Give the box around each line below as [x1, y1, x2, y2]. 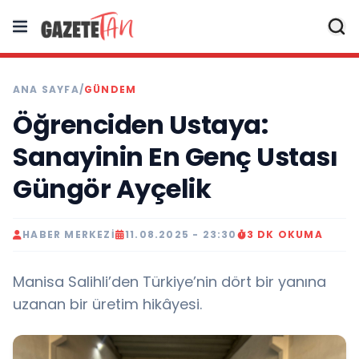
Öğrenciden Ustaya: [13, 107, 268, 143]
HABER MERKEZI [22, 228, 115, 241]
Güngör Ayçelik [13, 171, 211, 207]
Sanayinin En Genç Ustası [13, 139, 337, 175]
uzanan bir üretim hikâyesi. [13, 294, 202, 314]
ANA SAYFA [13, 83, 79, 96]
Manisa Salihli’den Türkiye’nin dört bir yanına [13, 272, 326, 292]
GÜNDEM [84, 83, 137, 96]
